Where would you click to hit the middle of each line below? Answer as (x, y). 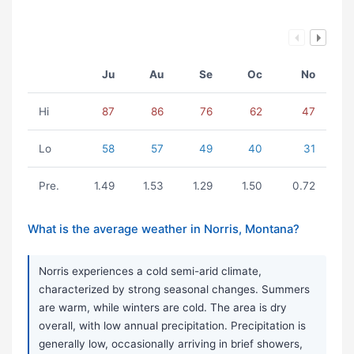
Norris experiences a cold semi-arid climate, (150, 271)
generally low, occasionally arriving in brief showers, (171, 344)
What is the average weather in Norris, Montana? (164, 230)
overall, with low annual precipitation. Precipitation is (172, 326)
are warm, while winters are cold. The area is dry (163, 308)
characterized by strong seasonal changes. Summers (174, 290)
